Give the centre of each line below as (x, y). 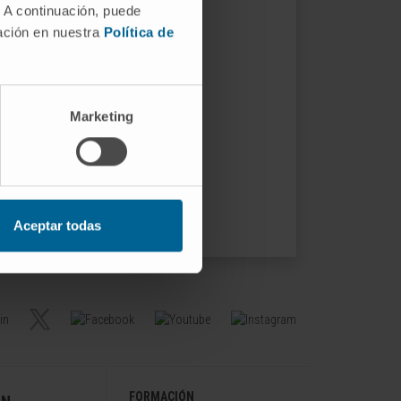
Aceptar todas (57, 226)
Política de (138, 31)
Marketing (102, 115)
